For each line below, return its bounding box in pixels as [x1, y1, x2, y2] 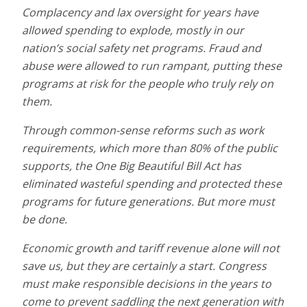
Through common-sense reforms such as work [22, 122, 264, 138]
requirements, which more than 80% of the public [22, 140, 278, 156]
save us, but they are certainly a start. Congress [22, 258, 267, 273]
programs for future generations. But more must [22, 193, 275, 209]
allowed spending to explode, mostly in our [22, 22, 244, 38]
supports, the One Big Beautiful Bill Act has [22, 158, 241, 173]
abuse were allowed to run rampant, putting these [22, 58, 282, 73]
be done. [22, 211, 67, 227]
